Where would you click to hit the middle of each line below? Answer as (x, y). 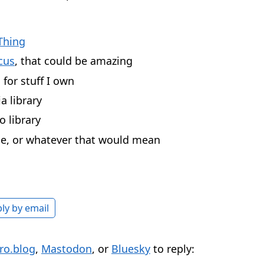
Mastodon (67, 248)
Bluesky (131, 248)
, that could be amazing (74, 61)
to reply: (172, 248)
